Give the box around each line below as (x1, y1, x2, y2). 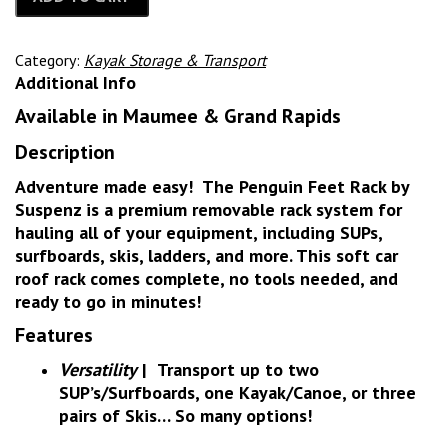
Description (15, 139, 115, 166)
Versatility (59, 358, 137, 382)
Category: (15, 50, 84, 71)
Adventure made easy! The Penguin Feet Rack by (15, 175, 409, 199)
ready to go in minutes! (15, 290, 201, 314)
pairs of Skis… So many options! (59, 404, 312, 428)
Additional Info (15, 71, 136, 95)
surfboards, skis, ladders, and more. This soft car (15, 244, 398, 268)
